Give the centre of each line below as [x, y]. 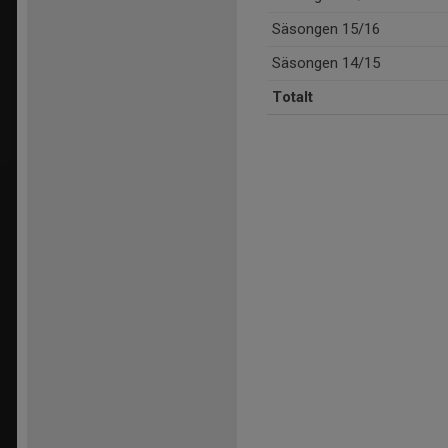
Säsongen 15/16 [326, 29]
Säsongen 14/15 [326, 63]
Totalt [292, 97]
